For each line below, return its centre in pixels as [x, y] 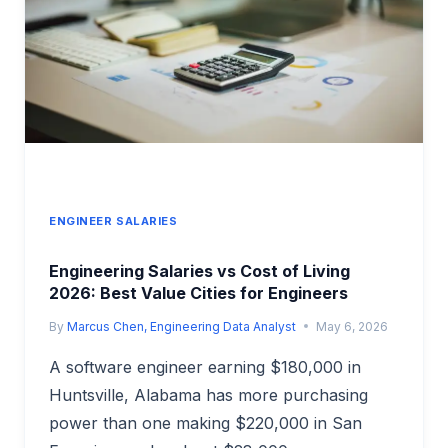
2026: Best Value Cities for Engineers [198, 292]
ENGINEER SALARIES [113, 221]
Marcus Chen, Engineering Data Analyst [182, 326]
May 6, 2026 [352, 326]
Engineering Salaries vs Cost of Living [199, 270]
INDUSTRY [169, 14]
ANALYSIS [167, 58]
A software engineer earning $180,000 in [205, 366]
